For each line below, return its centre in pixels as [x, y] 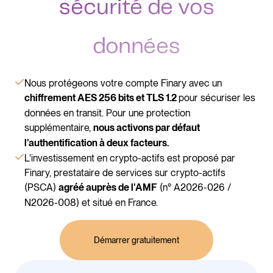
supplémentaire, [59, 128]
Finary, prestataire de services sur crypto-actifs [125, 173]
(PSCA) [41, 188]
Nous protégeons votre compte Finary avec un [123, 83]
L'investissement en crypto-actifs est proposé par [130, 158]
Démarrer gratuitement [136, 240]
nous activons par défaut [147, 129]
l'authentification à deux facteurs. [97, 144]
